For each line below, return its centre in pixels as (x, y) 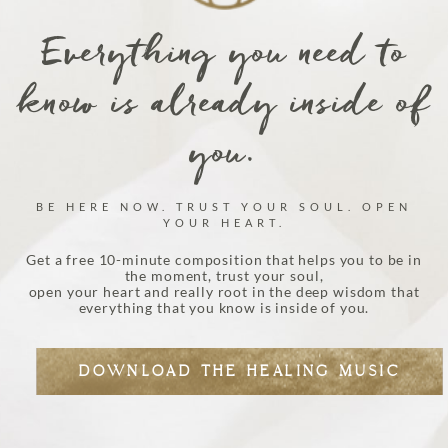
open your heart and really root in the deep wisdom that (224, 291)
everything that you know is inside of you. (224, 307)
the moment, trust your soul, (224, 275)
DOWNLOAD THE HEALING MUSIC (239, 371)
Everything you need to (224, 56)
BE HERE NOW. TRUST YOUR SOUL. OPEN (224, 206)
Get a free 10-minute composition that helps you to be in (224, 259)
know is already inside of (224, 106)
